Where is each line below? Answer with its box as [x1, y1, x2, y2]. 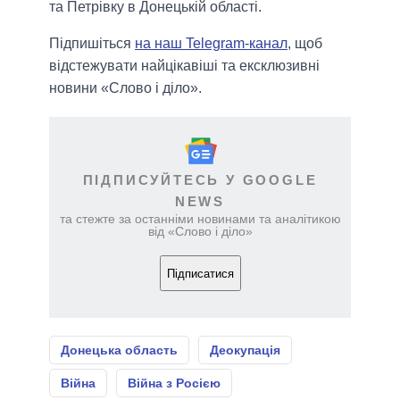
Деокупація [210, 343, 280, 358]
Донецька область [61, 343, 178, 358]
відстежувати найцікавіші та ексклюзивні [49, 58, 320, 74]
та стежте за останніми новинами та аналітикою [59, 212, 341, 227]
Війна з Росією [128, 376, 221, 391]
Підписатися [166, 266, 234, 280]
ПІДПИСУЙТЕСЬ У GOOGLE [82, 172, 318, 188]
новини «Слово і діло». [49, 80, 202, 96]
